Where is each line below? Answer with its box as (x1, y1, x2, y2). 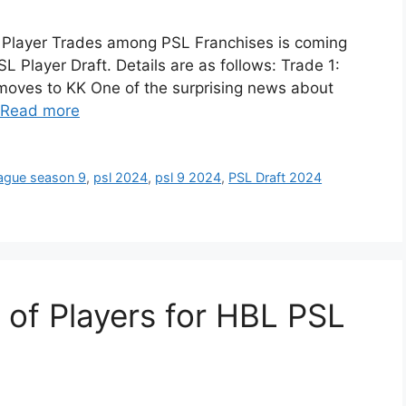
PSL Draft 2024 (228, 169, 323, 186)
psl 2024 (93, 169, 149, 186)
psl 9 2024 (155, 169, 222, 186)
